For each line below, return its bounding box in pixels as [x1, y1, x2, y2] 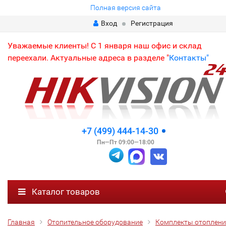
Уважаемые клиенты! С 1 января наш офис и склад [8, 41, 202, 50]
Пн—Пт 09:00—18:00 [96, 139, 154, 146]
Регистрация [130, 19, 173, 27]
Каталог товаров [30, 186, 100, 197]
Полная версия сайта [90, 4, 161, 12]
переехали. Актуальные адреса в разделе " [8, 53, 169, 63]
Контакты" [169, 53, 209, 63]
